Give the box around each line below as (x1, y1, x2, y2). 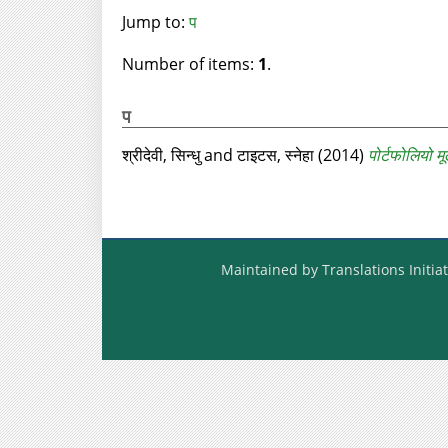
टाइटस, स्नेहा (236, 144, 314, 166)
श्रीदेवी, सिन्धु (121, 144, 200, 166)
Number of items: (121, 53, 258, 75)
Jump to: (121, 11, 189, 33)
